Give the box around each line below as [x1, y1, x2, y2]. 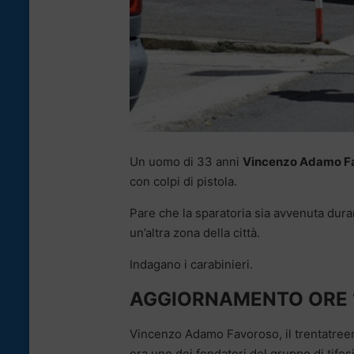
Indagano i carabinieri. [130, 256, 253, 272]
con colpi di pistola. [130, 173, 237, 189]
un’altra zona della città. [130, 224, 260, 240]
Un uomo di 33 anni [130, 153, 243, 169]
